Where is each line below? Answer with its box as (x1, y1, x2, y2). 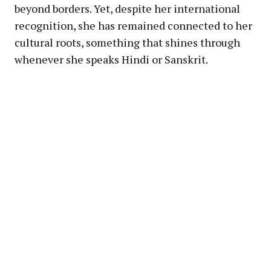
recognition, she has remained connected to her (15, 18, 252, 33)
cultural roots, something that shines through (15, 34, 240, 50)
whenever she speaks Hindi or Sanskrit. (15, 51, 208, 67)
